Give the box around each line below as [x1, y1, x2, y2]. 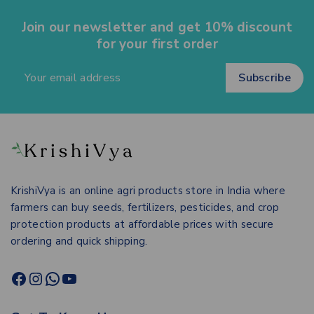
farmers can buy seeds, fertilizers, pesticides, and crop [11, 200, 280, 215]
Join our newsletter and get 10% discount [21, 18, 293, 37]
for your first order [95, 35, 218, 54]
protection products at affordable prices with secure [11, 217, 274, 232]
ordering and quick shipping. [11, 234, 148, 249]
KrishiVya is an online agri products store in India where [11, 184, 286, 198]
